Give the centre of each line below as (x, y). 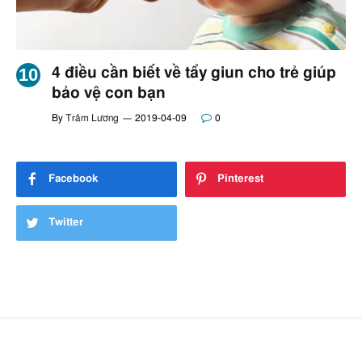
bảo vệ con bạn (109, 94)
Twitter (66, 223)
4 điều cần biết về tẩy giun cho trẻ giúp (194, 74)
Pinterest (240, 179)
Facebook (73, 179)
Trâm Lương (92, 118)
